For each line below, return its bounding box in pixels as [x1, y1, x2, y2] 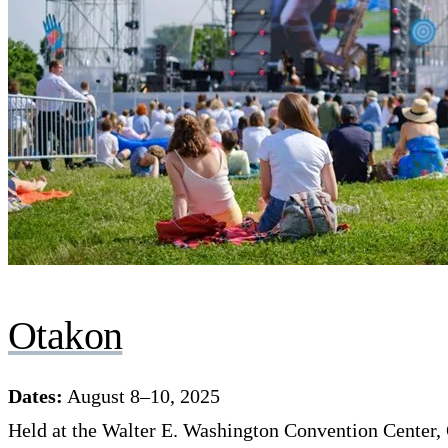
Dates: [8, 384, 63, 407]
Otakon [8, 312, 123, 358]
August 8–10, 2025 [63, 384, 220, 407]
